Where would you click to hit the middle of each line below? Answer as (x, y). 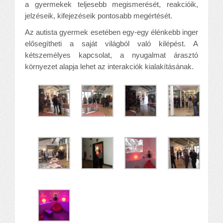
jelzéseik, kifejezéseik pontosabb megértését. (99, 15)
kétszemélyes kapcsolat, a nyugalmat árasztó (111, 55)
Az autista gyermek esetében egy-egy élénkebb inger (111, 32)
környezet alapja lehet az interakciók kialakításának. (109, 66)
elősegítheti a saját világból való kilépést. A (111, 43)
